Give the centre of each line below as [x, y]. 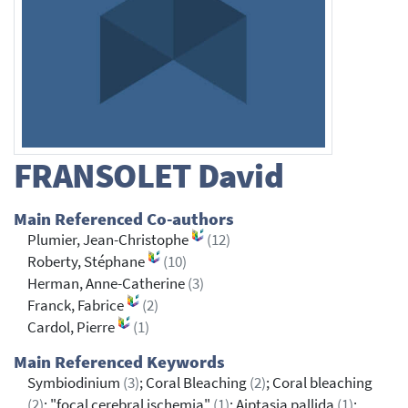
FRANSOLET [102, 176]
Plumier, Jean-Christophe [109, 240]
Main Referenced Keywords [119, 362]
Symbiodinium [75, 383]
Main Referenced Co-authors [124, 219]
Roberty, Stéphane [87, 262]
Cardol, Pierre [72, 328]
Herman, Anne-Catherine [107, 284]
